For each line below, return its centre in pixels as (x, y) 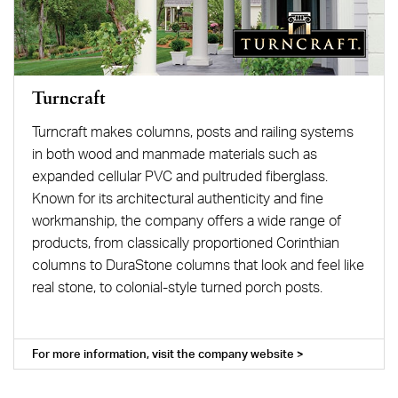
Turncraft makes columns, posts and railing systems (192, 131)
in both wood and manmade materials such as (174, 153)
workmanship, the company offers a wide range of (186, 220)
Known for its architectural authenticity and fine (177, 198)
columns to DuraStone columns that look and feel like (198, 264)
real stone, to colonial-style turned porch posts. (177, 287)
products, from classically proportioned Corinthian (185, 242)
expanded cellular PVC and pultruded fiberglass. (179, 175)
